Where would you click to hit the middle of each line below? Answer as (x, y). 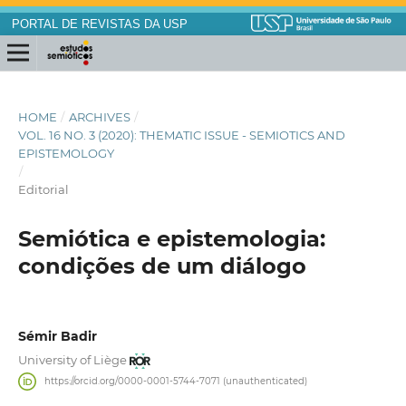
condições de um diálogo (162, 266)
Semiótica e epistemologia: (171, 239)
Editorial (43, 190)
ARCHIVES (99, 117)
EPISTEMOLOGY (66, 154)
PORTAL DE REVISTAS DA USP (99, 24)
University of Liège (72, 360)
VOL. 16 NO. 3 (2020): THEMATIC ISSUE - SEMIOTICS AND (181, 135)
